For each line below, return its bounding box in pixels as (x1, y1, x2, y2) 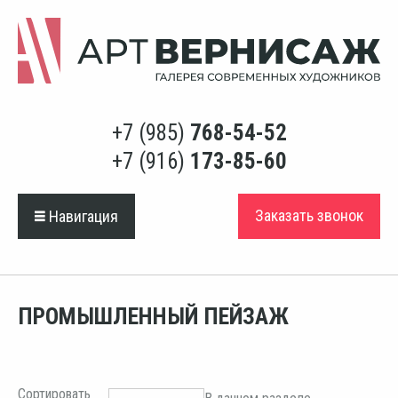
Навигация (45, 206, 118, 226)
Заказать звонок (255, 206, 363, 226)
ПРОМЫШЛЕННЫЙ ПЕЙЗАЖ (18, 303, 289, 330)
